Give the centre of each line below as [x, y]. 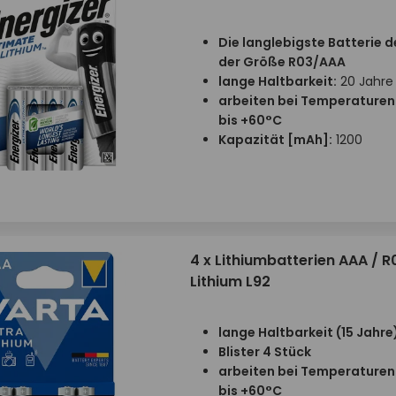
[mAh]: [309, 140]
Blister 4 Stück [264, 352]
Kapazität [252, 140]
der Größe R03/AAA [282, 62]
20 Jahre [365, 81]
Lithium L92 [230, 282]
